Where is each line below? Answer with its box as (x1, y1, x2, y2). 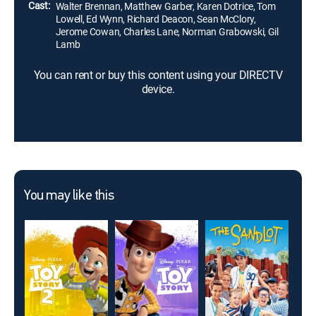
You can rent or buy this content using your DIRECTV (33, 67, 283, 83)
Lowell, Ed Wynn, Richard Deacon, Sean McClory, (55, 12, 256, 25)
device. (141, 81, 175, 97)
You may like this (24, 189, 114, 203)
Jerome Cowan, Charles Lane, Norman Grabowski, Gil (55, 25, 279, 38)
